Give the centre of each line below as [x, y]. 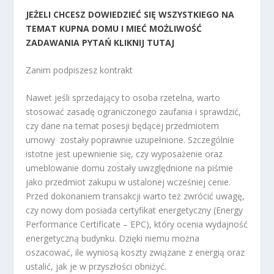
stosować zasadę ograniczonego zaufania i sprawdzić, [134, 112]
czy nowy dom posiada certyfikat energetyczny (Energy [135, 210]
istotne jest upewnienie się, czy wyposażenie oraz [124, 154]
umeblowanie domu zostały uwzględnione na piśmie [130, 168]
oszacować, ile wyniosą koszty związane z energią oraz [135, 253]
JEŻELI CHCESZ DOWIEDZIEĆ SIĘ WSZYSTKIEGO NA [130, 14]
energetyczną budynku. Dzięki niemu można [113, 239]
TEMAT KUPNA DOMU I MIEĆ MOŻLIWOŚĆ [114, 28]
